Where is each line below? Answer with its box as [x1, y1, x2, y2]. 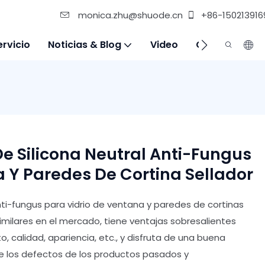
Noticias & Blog [48, 38, 121, 51]
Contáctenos [196, 38, 260, 51]
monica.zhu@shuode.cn [76, 9, 183, 21]
